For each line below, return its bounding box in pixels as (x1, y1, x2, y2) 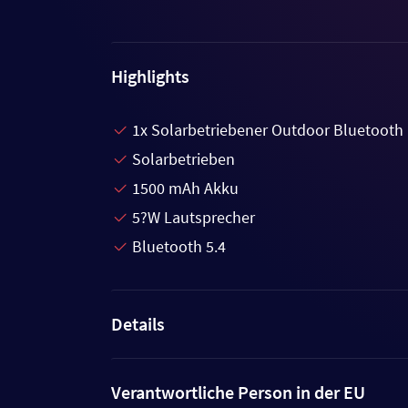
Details (111, 312, 165, 335)
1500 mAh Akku (132, 178, 239, 199)
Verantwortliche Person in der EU (111, 381, 365, 403)
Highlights (111, 65, 189, 87)
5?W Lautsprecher (132, 207, 255, 228)
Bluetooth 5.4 (132, 236, 226, 257)
